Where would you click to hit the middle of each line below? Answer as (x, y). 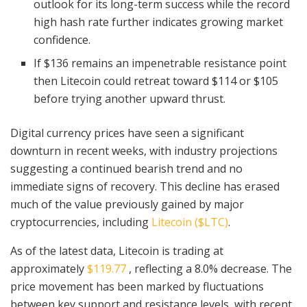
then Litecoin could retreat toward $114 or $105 (156, 81)
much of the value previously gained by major (127, 204)
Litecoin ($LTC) (188, 222)
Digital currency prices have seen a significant (127, 133)
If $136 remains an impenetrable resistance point (160, 63)
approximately (49, 268)
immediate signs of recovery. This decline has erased (145, 186)
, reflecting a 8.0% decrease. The (209, 268)
